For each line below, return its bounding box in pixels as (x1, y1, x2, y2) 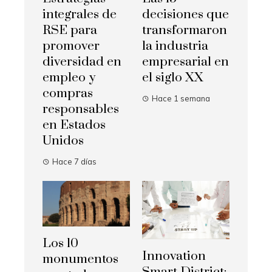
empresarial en (142, 54, 229, 70)
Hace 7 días (52, 157, 97, 167)
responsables (42, 101, 119, 118)
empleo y (42, 70, 95, 86)
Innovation (142, 248, 206, 265)
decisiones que (142, 7, 229, 23)
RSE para (42, 22, 97, 39)
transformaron (142, 22, 227, 39)
